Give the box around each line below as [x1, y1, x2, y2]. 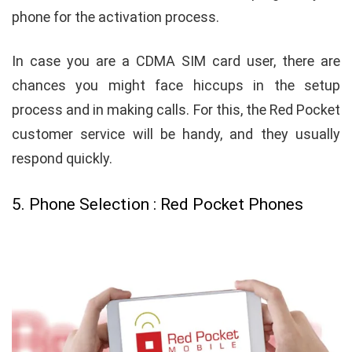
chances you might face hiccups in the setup [12, 77, 340, 94]
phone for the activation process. [12, 9, 222, 26]
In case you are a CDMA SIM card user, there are [12, 53, 340, 70]
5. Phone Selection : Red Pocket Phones [12, 195, 303, 214]
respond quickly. [12, 150, 112, 167]
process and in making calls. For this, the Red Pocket [12, 101, 340, 119]
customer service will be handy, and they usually [12, 126, 340, 143]
